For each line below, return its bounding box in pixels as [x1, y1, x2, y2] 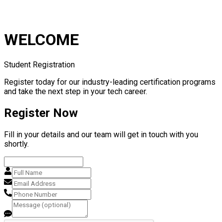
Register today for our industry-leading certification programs [4, 77, 216, 87]
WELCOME [4, 30, 79, 50]
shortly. [4, 139, 29, 149]
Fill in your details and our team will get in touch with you [4, 129, 198, 139]
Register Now [4, 106, 78, 120]
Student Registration [4, 59, 75, 69]
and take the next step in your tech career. [4, 86, 147, 96]
